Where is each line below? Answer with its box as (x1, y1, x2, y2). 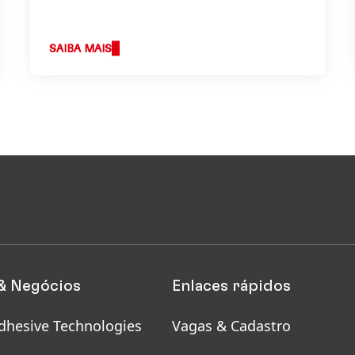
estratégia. (48, 5, 121, 25)
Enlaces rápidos (172, 277, 292, 294)
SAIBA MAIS (48, 43, 112, 55)
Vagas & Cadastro (172, 315, 292, 335)
